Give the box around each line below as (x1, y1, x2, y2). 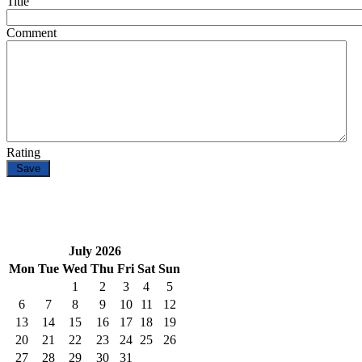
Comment (6, 26, 57, 40)
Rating (6, 145, 40, 159)
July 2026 (68, 243, 121, 258)
